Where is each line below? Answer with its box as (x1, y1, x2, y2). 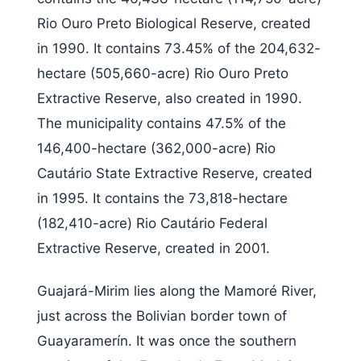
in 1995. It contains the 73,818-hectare (37, 189, 288, 206)
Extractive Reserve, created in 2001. (37, 239, 270, 256)
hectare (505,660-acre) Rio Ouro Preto (37, 64, 288, 81)
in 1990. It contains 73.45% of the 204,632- (37, 39, 321, 56)
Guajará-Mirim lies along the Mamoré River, (37, 283, 317, 300)
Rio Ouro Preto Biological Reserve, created (37, 15, 311, 31)
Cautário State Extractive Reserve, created (37, 164, 313, 181)
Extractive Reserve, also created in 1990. (37, 89, 302, 106)
